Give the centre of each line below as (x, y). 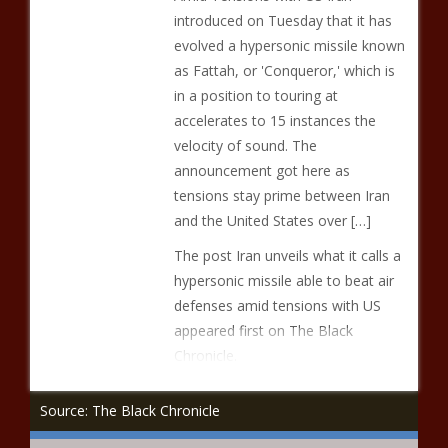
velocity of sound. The (245, 145)
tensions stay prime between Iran (281, 195)
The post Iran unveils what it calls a (287, 255)
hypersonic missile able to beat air (283, 280)
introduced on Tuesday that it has (282, 20)
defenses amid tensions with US (277, 305)
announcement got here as (261, 170)
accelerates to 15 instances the (274, 120)
